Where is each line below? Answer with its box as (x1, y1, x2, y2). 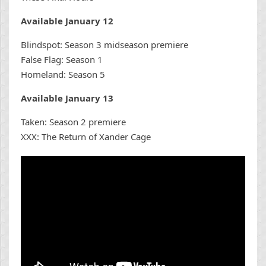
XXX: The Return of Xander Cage (21, 131, 151, 143)
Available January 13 (21, 92, 113, 104)
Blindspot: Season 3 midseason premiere (21, 39, 188, 51)
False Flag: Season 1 (21, 53, 103, 66)
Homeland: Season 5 (21, 68, 105, 81)
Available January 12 (21, 15, 113, 27)
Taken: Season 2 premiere (21, 116, 126, 128)
